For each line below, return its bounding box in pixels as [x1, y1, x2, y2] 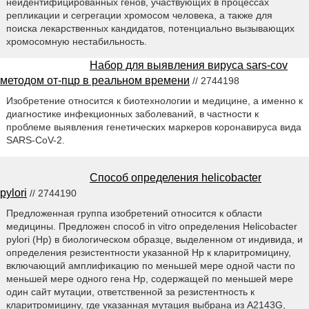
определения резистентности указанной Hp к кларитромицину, [6, 246, 291, 258]
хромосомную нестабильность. [6, 35, 147, 47]
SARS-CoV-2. [6, 134, 65, 146]
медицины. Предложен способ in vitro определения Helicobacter [6, 220, 297, 232]
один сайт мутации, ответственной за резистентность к [6, 286, 255, 297]
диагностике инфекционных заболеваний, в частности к [6, 108, 259, 119]
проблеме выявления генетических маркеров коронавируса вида [6, 121, 301, 132]
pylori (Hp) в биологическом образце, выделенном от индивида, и [6, 233, 303, 245]
